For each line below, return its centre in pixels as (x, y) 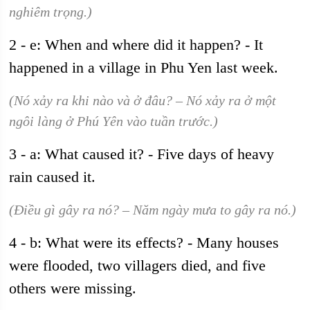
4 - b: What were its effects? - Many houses (144, 243)
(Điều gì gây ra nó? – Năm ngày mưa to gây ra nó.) (153, 210)
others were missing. (73, 288)
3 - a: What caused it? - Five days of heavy (142, 154)
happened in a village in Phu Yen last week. (144, 67)
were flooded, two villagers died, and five (138, 265)
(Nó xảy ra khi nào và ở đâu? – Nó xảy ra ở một (143, 100)
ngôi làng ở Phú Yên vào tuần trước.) (114, 121)
